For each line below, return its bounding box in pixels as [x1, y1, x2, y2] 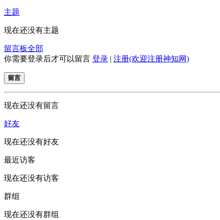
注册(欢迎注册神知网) [113, 54, 189, 63]
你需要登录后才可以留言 [4, 54, 92, 63]
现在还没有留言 [4, 101, 59, 110]
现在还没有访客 [4, 173, 59, 182]
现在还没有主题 [4, 26, 59, 34]
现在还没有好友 [4, 137, 59, 146]
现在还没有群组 [4, 210, 59, 219]
